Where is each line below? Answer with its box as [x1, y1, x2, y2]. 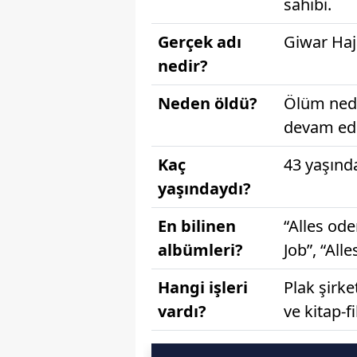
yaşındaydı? [158, 177, 251, 199]
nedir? [158, 54, 208, 76]
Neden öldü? [158, 92, 257, 114]
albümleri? [158, 238, 243, 261]
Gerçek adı [158, 30, 241, 53]
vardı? [158, 300, 206, 322]
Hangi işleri [158, 276, 248, 298]
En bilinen [158, 214, 236, 237]
